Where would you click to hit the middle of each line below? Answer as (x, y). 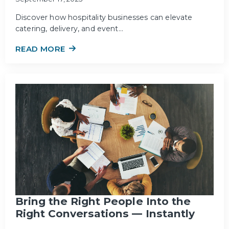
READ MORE (40, 49)
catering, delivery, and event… (69, 29)
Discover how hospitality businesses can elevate (104, 18)
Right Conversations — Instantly (105, 214)
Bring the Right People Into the (103, 201)
